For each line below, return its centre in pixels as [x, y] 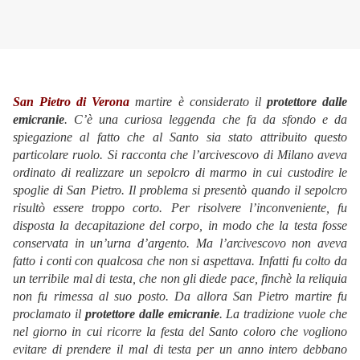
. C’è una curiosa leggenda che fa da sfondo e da [206, 120]
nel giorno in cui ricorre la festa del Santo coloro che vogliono [180, 332]
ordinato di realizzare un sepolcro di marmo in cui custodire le [180, 173]
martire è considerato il [201, 102]
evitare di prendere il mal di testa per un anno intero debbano [180, 350]
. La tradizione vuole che [283, 314]
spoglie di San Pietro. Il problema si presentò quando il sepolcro [180, 190]
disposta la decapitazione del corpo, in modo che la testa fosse [180, 226]
